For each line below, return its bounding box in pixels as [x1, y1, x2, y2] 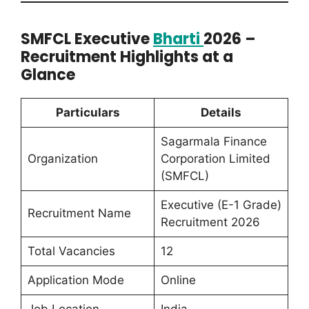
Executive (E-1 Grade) [160, 198, 281, 212]
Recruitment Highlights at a [21, 46, 233, 68]
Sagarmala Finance [160, 134, 267, 149]
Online [160, 273, 196, 288]
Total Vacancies [27, 244, 115, 259]
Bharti [153, 28, 203, 50]
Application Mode [27, 273, 124, 288]
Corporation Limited [160, 152, 270, 166]
